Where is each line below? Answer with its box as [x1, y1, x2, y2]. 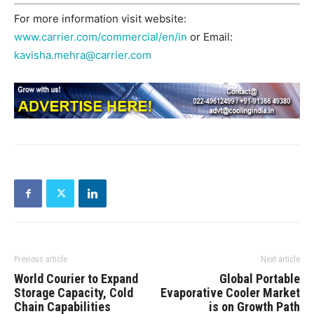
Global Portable [219, 271, 300, 287]
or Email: [187, 30, 233, 44]
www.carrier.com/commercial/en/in [14, 30, 187, 44]
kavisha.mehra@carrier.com [14, 48, 151, 62]
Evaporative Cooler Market [161, 285, 300, 301]
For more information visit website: [14, 12, 186, 26]
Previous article [14, 254, 67, 265]
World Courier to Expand [14, 271, 138, 287]
